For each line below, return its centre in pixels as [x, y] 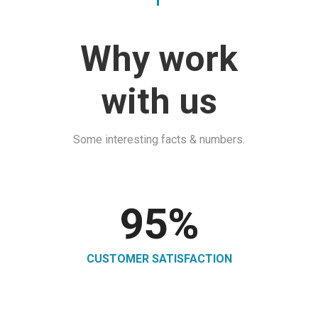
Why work [159, 59]
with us [159, 102]
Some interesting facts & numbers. [159, 139]
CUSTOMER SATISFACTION [159, 259]
